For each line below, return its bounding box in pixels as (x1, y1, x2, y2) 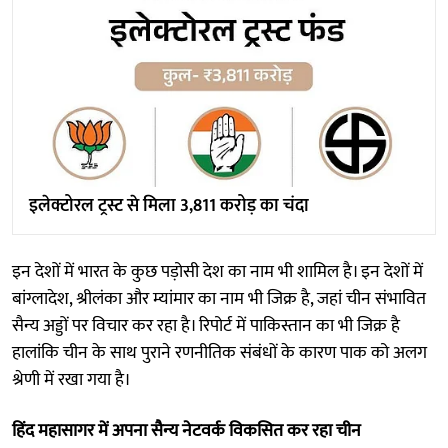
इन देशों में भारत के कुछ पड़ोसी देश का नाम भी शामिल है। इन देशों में (12, 257, 423, 288)
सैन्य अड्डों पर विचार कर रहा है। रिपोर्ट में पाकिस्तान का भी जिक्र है (12, 311, 400, 342)
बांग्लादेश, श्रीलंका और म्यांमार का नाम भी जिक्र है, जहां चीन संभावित (12, 284, 426, 315)
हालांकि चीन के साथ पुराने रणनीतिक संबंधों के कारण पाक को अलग (12, 338, 427, 369)
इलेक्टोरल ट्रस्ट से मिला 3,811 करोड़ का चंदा (29, 191, 309, 222)
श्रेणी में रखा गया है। (12, 365, 131, 396)
